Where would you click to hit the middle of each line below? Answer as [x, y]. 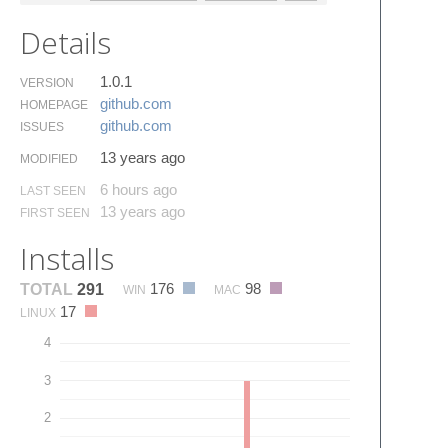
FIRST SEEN [55, 212]
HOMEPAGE [54, 104]
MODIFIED [49, 158]
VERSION [47, 82]
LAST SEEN [53, 190]
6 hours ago [138, 189]
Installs [67, 258]
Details [65, 42]
